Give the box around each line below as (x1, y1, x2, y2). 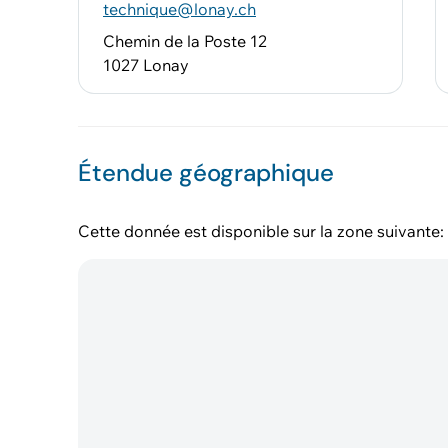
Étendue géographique (78, 157, 334, 188)
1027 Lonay (103, 55, 189, 75)
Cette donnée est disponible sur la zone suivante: (78, 221, 444, 241)
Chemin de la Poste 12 (103, 31, 267, 51)
